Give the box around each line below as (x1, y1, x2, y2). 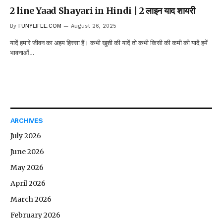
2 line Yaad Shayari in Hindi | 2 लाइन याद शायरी (10, 4, 195, 16)
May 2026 (10, 163, 44, 172)
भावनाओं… (10, 48, 34, 57)
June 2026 (10, 147, 44, 156)
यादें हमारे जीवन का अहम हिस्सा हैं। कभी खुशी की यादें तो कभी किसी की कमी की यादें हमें (10, 38, 208, 47)
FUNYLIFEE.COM (18, 22, 61, 29)
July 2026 (10, 131, 41, 140)
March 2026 (10, 194, 52, 204)
